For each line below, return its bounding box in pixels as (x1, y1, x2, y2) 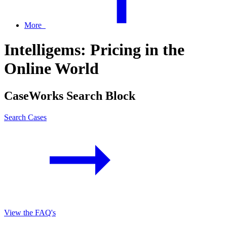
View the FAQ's (4, 208, 56, 217)
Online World (4, 59, 99, 78)
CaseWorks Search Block (4, 89, 135, 102)
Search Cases (4, 112, 47, 122)
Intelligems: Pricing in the (4, 41, 184, 59)
